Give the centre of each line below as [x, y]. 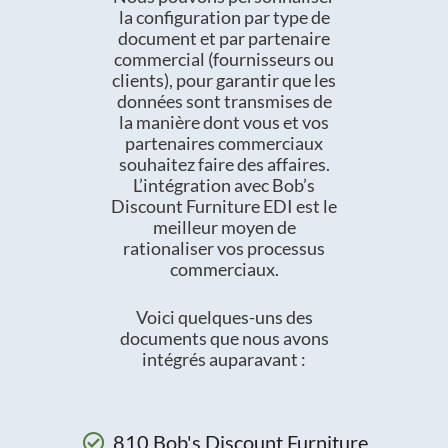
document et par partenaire [224, 38]
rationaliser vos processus [224, 248]
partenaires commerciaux [224, 143]
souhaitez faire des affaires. [224, 164]
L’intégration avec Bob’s [224, 185]
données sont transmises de [224, 101]
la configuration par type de [224, 17]
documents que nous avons [224, 338]
